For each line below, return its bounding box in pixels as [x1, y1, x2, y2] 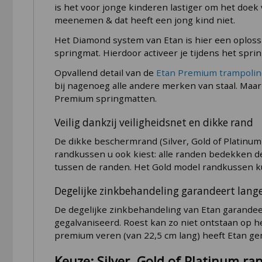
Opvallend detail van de [54, 67, 156, 79]
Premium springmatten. [54, 92, 157, 105]
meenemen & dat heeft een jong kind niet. [54, 14, 235, 26]
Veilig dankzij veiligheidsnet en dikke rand [54, 115, 253, 129]
